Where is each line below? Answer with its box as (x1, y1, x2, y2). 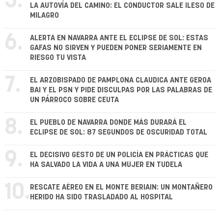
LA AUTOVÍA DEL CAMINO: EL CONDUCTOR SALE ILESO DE (30, 2, 215, 10)
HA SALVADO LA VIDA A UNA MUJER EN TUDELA (30, 161, 182, 169)
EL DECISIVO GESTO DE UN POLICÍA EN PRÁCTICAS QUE (30, 151, 208, 159)
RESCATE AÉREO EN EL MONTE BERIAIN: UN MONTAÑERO (30, 184, 213, 192)
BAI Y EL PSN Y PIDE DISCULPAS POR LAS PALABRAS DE (30, 86, 212, 94)
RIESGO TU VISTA (30, 54, 86, 62)
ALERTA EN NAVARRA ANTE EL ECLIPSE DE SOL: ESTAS (30, 34, 208, 42)
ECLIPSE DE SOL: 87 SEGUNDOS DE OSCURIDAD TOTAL (30, 129, 207, 137)
